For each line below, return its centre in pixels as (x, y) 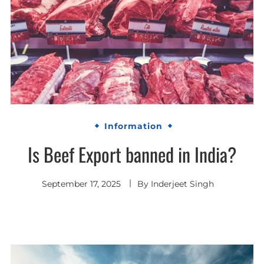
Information (133, 126)
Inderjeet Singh (182, 184)
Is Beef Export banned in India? (132, 154)
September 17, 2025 (81, 184)
